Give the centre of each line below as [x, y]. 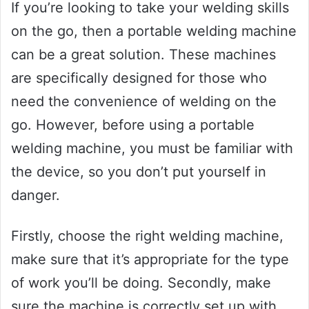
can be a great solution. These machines [143, 55]
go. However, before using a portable [133, 125]
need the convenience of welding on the [144, 102]
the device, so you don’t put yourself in [139, 172]
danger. [36, 196]
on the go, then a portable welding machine [154, 31]
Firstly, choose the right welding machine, [147, 236]
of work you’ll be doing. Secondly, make [141, 283]
